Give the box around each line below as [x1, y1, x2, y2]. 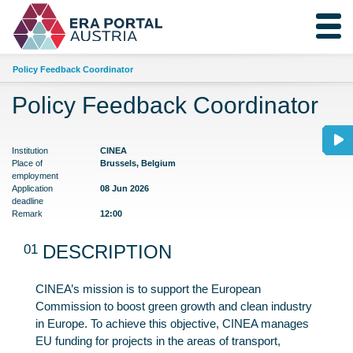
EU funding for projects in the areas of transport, [35, 333, 281, 347]
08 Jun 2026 [100, 183, 149, 193]
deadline [12, 195, 43, 206]
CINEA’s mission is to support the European [35, 281, 261, 295]
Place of [12, 158, 43, 168]
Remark [12, 208, 43, 218]
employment [12, 170, 58, 180]
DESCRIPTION [43, 240, 172, 262]
